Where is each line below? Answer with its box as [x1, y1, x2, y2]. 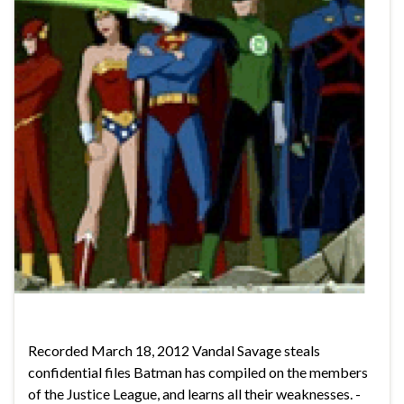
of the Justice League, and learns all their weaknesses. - [28, 384, 361, 402]
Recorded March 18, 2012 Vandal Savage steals [28, 341, 320, 359]
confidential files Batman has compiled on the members [28, 363, 368, 381]
